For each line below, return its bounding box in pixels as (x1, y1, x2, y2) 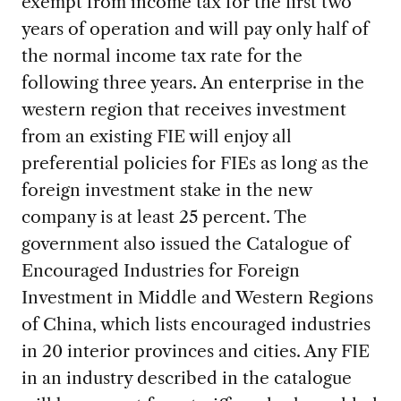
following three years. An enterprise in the (21, 71, 364, 93)
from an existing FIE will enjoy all (21, 124, 292, 147)
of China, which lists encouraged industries (21, 312, 371, 335)
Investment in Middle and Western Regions (21, 286, 373, 308)
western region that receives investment (21, 98, 346, 120)
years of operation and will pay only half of (21, 17, 369, 39)
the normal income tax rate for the (21, 44, 303, 66)
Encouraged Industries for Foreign (21, 259, 300, 281)
